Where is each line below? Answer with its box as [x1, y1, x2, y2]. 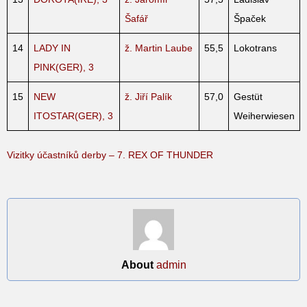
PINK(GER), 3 [34, 61, 94, 73]
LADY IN [34, 42, 71, 53]
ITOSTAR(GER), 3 [34, 110, 113, 121]
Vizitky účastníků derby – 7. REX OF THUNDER [7, 149, 213, 160]
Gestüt [234, 90, 262, 102]
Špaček [234, 12, 266, 24]
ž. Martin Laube [125, 42, 193, 53]
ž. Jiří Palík [125, 90, 172, 102]
